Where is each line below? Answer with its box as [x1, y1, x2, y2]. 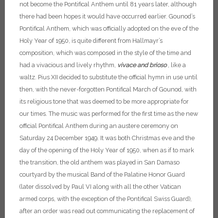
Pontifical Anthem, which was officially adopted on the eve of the [19, 25, 199, 32]
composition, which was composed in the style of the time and [19, 49, 191, 56]
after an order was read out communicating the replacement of [19, 207, 195, 215]
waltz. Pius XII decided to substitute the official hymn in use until [19, 73, 198, 81]
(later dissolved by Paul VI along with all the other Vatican [19, 183, 181, 190]
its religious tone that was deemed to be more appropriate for [19, 98, 189, 105]
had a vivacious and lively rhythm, [19, 61, 117, 69]
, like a [166, 61, 186, 69]
